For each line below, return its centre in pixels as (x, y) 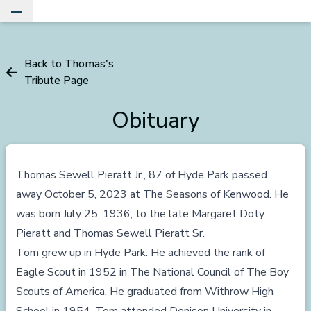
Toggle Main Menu (58, 18)
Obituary (155, 120)
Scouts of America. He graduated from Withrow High (145, 292)
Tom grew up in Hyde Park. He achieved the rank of (141, 253)
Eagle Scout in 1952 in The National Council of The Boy (152, 272)
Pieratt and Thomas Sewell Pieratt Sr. (110, 233)
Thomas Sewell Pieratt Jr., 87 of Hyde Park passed (142, 175)
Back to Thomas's (69, 64)
